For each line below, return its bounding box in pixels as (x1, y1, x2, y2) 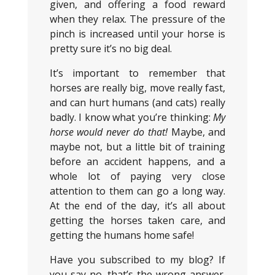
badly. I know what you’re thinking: (49, 110, 214, 124)
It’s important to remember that (49, 66, 226, 80)
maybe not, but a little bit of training (49, 140, 226, 153)
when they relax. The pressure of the (49, 12, 226, 26)
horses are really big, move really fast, (49, 81, 226, 95)
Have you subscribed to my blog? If (49, 253, 226, 266)
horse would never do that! (49, 125, 168, 139)
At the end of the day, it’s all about (49, 199, 226, 212)
